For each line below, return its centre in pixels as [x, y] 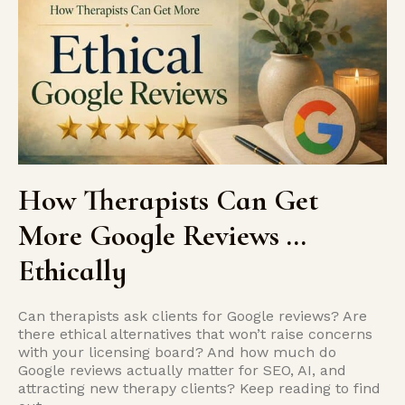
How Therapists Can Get [168, 200]
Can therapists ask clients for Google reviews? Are [193, 316]
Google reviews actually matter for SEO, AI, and [182, 370]
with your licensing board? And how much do [177, 352]
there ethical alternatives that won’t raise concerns [195, 334]
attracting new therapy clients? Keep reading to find [199, 388]
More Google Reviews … [162, 235]
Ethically [72, 271]
